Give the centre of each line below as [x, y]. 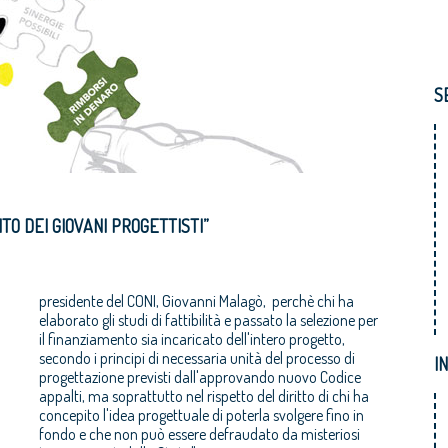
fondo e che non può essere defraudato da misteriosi [199, 433]
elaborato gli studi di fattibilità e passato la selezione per [208, 319]
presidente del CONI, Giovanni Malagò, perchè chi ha [196, 300]
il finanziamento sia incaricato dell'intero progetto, [192, 338]
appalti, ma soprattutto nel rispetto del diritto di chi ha [204, 395]
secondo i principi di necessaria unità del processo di [197, 357]
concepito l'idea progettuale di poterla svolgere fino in [201, 414]
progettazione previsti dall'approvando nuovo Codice [200, 376]
